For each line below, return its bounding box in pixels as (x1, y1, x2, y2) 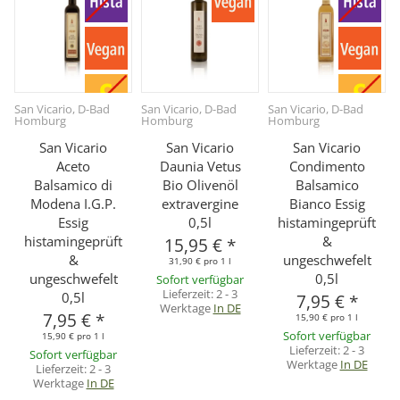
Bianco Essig (288, 195, 365, 213)
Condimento (288, 157, 365, 176)
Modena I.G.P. (30, 195, 116, 213)
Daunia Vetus (159, 157, 241, 176)
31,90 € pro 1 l (169, 254, 231, 268)
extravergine (162, 195, 238, 213)
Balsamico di (34, 176, 112, 195)
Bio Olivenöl (162, 176, 238, 195)
